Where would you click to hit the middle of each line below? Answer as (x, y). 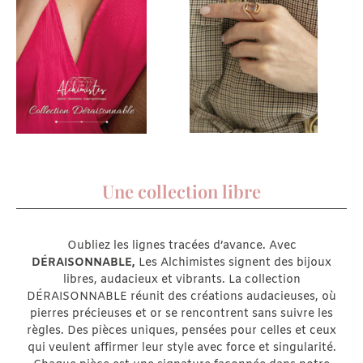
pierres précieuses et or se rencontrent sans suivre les (181, 314)
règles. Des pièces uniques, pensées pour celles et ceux (181, 331)
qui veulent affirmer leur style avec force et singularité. (181, 348)
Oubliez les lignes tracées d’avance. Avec (181, 246)
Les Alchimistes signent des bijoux (235, 263)
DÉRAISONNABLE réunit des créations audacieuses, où (181, 297)
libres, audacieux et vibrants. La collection (181, 280)
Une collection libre (181, 191)
